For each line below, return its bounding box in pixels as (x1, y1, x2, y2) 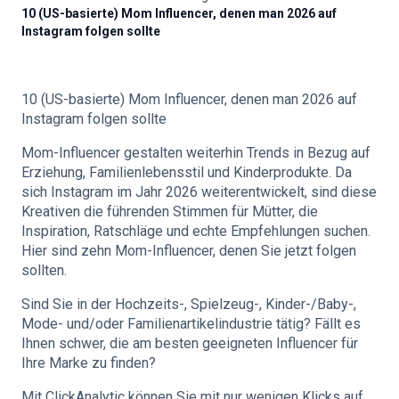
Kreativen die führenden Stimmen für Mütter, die (21, 203, 318, 220)
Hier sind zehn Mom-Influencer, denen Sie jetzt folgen (21, 242, 356, 259)
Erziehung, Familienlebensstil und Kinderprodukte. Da (21, 164, 352, 181)
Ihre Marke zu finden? (21, 354, 156, 371)
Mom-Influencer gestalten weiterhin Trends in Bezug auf (21, 144, 370, 161)
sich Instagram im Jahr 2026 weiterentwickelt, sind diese (21, 183, 377, 200)
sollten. (21, 262, 67, 279)
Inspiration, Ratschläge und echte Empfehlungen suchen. (21, 223, 370, 240)
